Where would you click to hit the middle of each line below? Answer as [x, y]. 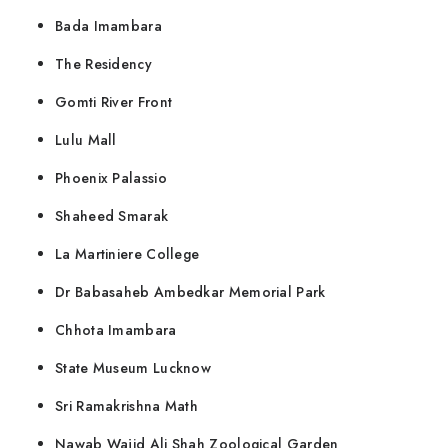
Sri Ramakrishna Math [126, 406]
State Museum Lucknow [133, 368]
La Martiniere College [127, 254]
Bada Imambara [108, 26]
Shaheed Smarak [112, 216]
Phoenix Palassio [111, 178]
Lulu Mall [86, 140]
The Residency [103, 64]
